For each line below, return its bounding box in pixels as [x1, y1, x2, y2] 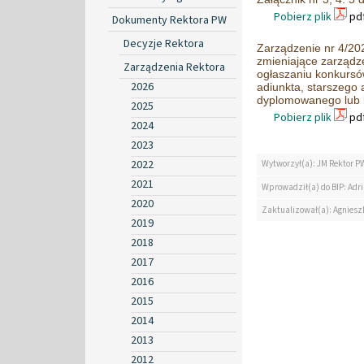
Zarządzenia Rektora [123, 58, 225, 76]
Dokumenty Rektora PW [112, 11, 227, 28]
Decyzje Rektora [123, 35, 204, 52]
